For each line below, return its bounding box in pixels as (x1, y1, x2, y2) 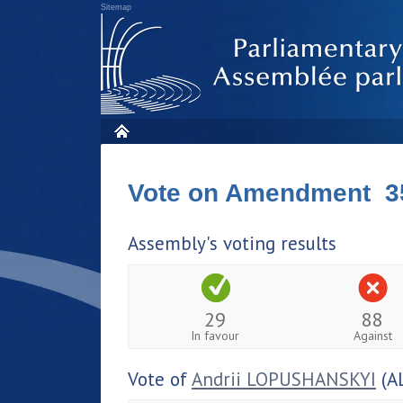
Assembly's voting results (128, 231, 336, 255)
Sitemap (101, 3, 131, 12)
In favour (191, 327, 240, 344)
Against (353, 327, 392, 344)
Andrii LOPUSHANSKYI (192, 366, 376, 391)
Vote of (128, 366, 192, 391)
